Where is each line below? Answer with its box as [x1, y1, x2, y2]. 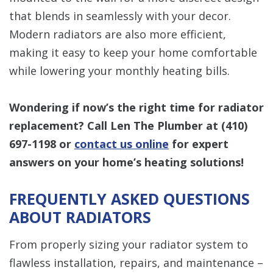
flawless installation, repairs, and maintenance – [9, 255, 263, 271]
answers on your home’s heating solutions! [9, 155, 244, 170]
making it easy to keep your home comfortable [9, 45, 257, 60]
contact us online [74, 136, 169, 152]
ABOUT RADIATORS [9, 207, 151, 228]
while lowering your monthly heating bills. [9, 63, 230, 79]
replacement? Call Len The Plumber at [9, 118, 221, 133]
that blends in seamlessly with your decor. [9, 9, 231, 24]
